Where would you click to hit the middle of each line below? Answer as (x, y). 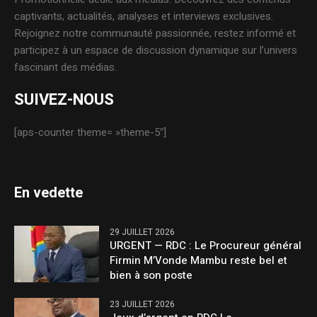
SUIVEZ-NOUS (64, 100)
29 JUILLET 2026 (143, 232)
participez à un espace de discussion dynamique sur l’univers (156, 51)
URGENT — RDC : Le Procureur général (206, 246)
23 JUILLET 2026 (143, 305)
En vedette (49, 193)
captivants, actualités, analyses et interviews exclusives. (145, 17)
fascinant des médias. (66, 68)
